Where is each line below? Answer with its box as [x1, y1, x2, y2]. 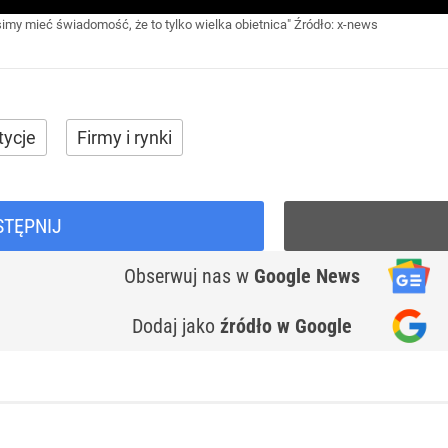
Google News [254, 264, 360, 288]
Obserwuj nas [124, 264, 236, 288]
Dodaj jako [132, 314, 220, 338]
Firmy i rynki [77, 127, 172, 148]
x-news [337, 17, 378, 32]
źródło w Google [220, 314, 352, 338]
